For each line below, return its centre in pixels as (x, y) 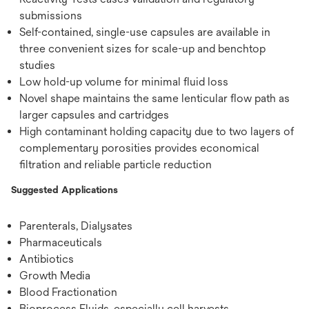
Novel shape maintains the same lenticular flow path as (154, 98)
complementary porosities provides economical (139, 148)
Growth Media (55, 276)
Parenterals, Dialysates (76, 226)
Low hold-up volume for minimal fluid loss (124, 82)
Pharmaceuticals (61, 242)
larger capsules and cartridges (94, 115)
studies (37, 65)
